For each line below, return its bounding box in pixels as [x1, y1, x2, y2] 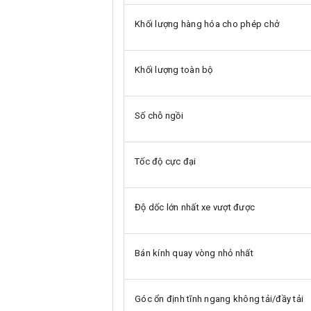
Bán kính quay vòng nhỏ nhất [135, 247, 253, 258]
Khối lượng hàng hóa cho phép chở [135, 18, 279, 29]
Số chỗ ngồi [135, 110, 183, 121]
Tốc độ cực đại [135, 155, 196, 167]
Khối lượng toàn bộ [135, 64, 213, 75]
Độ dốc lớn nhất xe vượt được [135, 201, 255, 212]
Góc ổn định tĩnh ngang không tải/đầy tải [135, 293, 303, 304]
